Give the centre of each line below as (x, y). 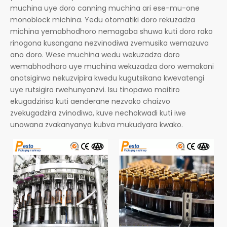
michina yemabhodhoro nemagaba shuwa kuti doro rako (111, 31)
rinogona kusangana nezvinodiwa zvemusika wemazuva (109, 43)
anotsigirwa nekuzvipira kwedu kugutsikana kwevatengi (107, 78)
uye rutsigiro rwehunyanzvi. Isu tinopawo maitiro (95, 90)
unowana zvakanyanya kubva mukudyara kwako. (97, 125)
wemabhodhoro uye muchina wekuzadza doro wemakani (112, 66)
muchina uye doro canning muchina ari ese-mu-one (105, 8)
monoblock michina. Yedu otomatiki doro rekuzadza (103, 20)
